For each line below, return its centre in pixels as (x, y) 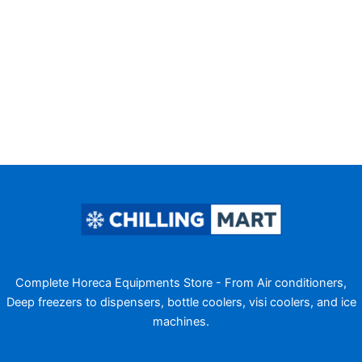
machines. (181, 321)
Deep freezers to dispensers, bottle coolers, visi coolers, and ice (181, 302)
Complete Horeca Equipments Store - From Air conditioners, (181, 282)
